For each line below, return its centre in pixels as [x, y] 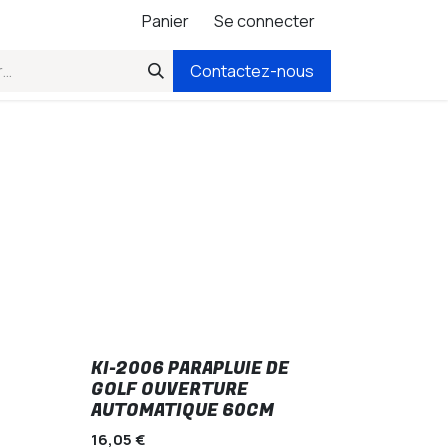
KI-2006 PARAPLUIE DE [190, 368]
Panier [165, 21]
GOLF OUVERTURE [170, 389]
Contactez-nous [252, 71]
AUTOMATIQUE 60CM [183, 410]
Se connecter [264, 21]
